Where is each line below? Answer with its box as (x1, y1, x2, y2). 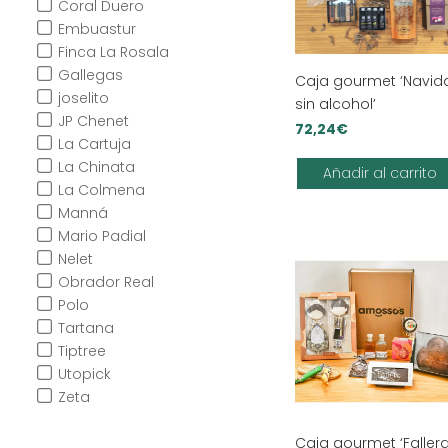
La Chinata (57, 157, 135, 178)
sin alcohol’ (295, 94, 377, 115)
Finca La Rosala (57, 42, 169, 63)
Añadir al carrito (322, 163, 437, 184)
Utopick (57, 364, 111, 385)
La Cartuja (57, 134, 131, 155)
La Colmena (57, 180, 145, 201)
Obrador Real (57, 272, 154, 293)
